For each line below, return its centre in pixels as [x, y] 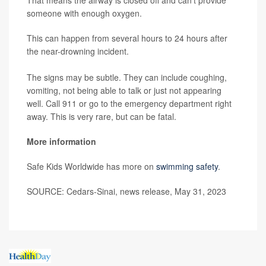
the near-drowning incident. [78, 51]
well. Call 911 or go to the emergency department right [129, 103]
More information [61, 141]
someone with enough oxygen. [84, 13]
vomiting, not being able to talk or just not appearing [124, 90]
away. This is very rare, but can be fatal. [102, 116]
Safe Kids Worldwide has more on [91, 166]
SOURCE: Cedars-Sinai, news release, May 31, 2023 [126, 191]
